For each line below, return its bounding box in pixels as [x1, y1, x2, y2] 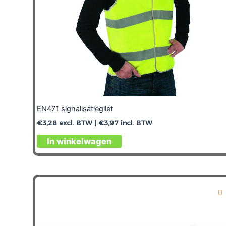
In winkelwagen [47, 136, 111, 147]
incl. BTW [119, 119, 152, 127]
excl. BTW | [57, 119, 98, 127]
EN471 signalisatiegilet [37, 104, 113, 114]
